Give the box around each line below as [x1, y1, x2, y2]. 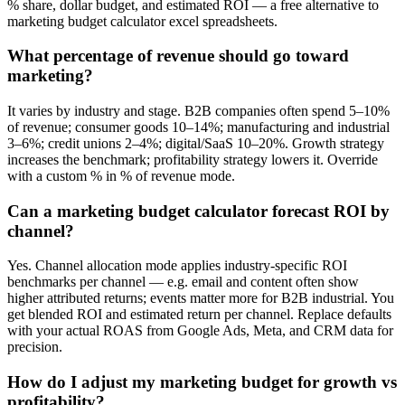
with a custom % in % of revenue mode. [7, 167, 235, 184]
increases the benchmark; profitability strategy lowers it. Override [7, 151, 378, 167]
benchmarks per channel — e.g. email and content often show [7, 274, 359, 290]
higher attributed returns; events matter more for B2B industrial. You [7, 290, 394, 306]
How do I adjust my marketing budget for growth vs [7, 372, 397, 392]
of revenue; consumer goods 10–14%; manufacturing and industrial [7, 118, 390, 135]
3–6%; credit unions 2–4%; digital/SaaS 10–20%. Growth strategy [7, 135, 384, 151]
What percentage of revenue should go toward [7, 46, 349, 66]
